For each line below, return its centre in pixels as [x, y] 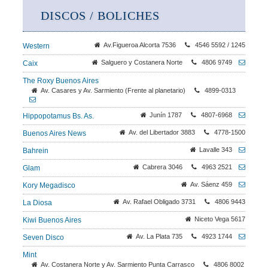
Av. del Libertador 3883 [162, 132]
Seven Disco [43, 237]
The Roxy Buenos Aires [61, 81]
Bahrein [36, 151]
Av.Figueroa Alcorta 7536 [140, 45]
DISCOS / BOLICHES [100, 16]
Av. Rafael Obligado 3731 [159, 202]
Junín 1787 [166, 115]
